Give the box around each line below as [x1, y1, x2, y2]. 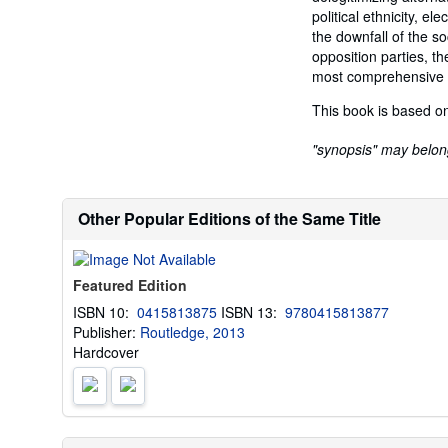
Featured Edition [73, 275, 187, 295]
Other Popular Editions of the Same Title [78, 207, 381, 230]
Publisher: [73, 322, 140, 342]
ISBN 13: [221, 302, 285, 322]
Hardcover [73, 342, 139, 362]
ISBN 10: [73, 302, 137, 322]
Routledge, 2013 [140, 322, 245, 342]
